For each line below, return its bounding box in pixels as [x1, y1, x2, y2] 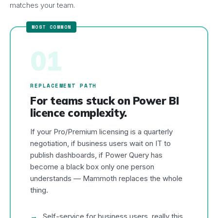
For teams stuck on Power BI [30, 94, 179, 108]
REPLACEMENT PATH [30, 82, 97, 90]
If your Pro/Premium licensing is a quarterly [30, 127, 173, 136]
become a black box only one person [30, 162, 154, 171]
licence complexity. [30, 106, 127, 120]
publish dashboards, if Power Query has [30, 150, 163, 160]
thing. [30, 185, 48, 195]
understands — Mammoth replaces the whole [30, 174, 182, 183]
